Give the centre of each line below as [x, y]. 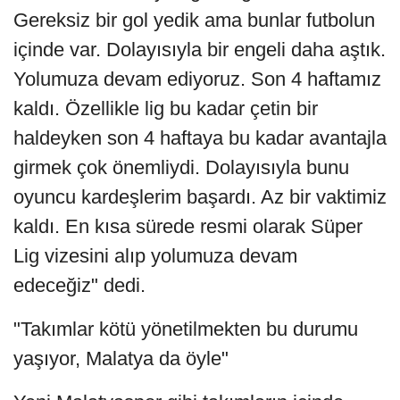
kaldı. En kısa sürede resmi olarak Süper [188, 226]
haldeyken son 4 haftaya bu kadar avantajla [200, 137]
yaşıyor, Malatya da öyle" [121, 358]
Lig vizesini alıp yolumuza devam [155, 255]
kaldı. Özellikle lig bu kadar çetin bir [166, 108]
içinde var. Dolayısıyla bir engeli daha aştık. [200, 49]
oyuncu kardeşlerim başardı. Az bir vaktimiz [200, 196]
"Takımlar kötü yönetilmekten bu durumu [186, 329]
